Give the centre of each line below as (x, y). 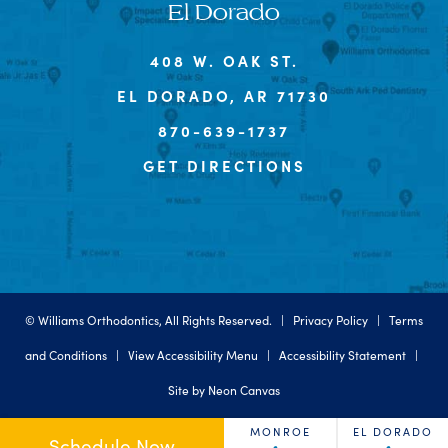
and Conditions (65, 354)
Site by (188, 389)
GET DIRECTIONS (224, 165)
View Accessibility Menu (192, 354)
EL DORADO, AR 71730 (224, 95)
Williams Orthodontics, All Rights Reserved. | (165, 319)
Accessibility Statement (342, 354)
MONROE (280, 431)
